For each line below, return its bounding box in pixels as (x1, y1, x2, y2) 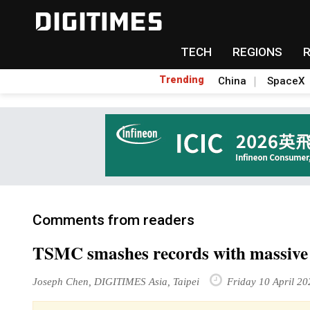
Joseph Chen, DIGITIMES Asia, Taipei (33, 275, 199, 287)
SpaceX (267, 75, 304, 87)
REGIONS (232, 45, 282, 59)
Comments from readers (33, 212, 194, 228)
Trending (159, 74, 204, 85)
